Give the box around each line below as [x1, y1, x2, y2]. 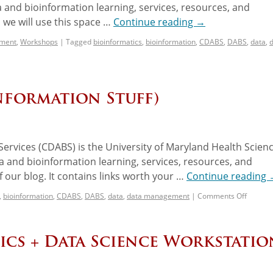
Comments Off [197, 190, 247, 201]
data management [127, 190, 190, 201]
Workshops [20, 36, 58, 47]
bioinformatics [93, 36, 142, 47]
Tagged [66, 36, 91, 47]
